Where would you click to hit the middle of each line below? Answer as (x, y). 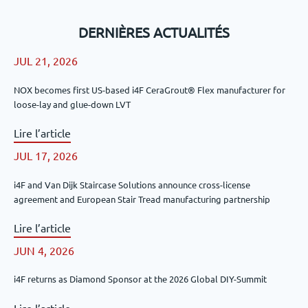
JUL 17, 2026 (46, 156)
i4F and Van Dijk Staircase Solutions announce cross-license (132, 184)
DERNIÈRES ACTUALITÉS (154, 32)
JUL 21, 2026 (46, 61)
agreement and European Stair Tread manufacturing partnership (142, 199)
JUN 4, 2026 (44, 250)
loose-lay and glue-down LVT (72, 104)
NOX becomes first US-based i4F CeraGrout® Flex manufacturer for (150, 89)
